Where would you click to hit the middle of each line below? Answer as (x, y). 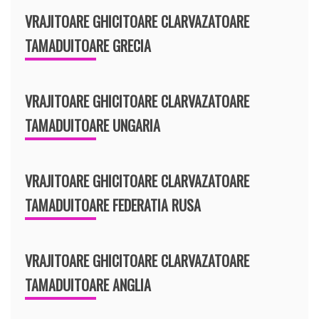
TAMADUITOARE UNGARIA (93, 125)
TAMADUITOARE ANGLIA (88, 284)
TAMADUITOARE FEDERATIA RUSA (113, 205)
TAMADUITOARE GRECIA (88, 45)
